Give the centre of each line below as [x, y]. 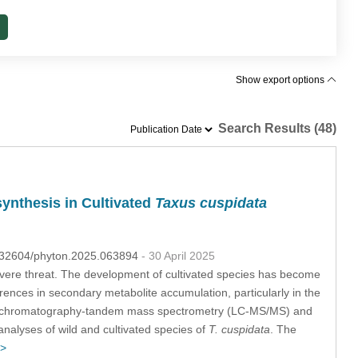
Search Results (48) [276, 128]
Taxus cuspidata [211, 203]
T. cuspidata [239, 329]
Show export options [282, 80]
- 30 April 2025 [178, 255]
